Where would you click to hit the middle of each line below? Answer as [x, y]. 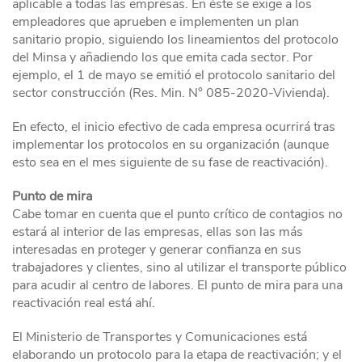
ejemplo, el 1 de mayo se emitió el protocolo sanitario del [174, 75]
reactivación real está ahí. [84, 303]
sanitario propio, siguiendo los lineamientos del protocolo [175, 39]
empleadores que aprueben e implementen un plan [156, 21]
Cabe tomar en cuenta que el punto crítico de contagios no [177, 214]
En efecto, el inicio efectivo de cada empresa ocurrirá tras [174, 126]
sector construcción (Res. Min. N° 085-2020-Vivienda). [171, 93]
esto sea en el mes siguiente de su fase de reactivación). [170, 162]
